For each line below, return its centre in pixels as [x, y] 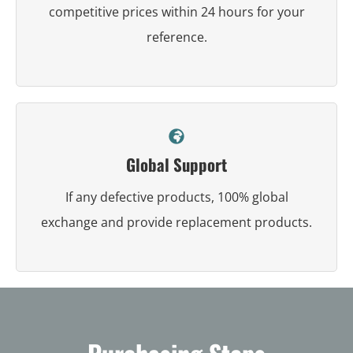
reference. [176, 37]
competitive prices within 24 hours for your [176, 11]
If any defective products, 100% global [176, 197]
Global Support [176, 164]
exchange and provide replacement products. [176, 222]
